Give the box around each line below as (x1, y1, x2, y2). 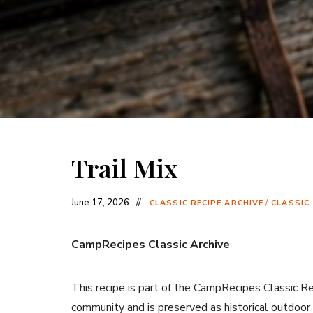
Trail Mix (71, 151, 177, 185)
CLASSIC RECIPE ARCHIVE (150, 198, 264, 209)
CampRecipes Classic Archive (71, 237, 230, 253)
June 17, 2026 (71, 196, 129, 210)
